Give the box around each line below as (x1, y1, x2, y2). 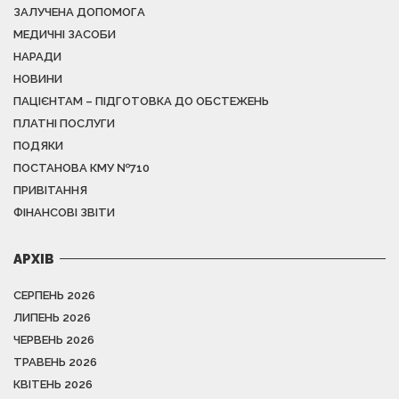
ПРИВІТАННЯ (13, 183, 87, 197)
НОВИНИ (13, 71, 62, 85)
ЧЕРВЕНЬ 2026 (13, 332, 94, 346)
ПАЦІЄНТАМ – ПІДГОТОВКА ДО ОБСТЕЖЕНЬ (13, 94, 269, 108)
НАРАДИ (13, 49, 61, 63)
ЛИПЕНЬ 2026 (13, 310, 91, 324)
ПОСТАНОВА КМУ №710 (13, 160, 150, 175)
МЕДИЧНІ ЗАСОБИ (13, 27, 116, 41)
